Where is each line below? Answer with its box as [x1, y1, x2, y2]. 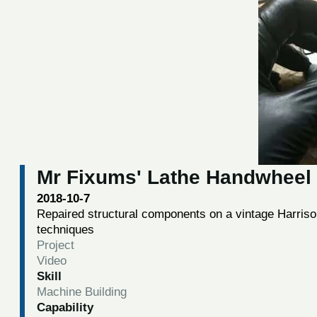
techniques [36, 221, 94, 236]
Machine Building [36, 284, 127, 299]
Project [36, 237, 74, 252]
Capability [36, 299, 93, 314]
